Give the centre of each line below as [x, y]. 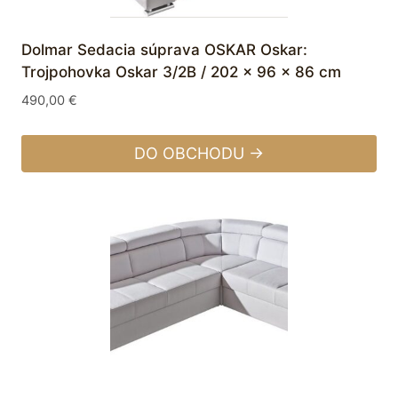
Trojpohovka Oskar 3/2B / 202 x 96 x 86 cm [181, 72]
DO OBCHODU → [199, 153]
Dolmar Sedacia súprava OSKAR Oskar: [164, 50]
